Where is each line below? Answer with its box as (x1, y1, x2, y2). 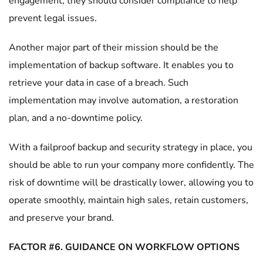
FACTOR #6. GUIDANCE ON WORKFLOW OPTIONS (9, 241, 240, 254)
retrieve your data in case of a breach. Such (9, 76, 188, 89)
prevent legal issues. (9, 12, 99, 25)
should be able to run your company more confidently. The (9, 159, 254, 171)
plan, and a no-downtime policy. (9, 112, 145, 124)
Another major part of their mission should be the (9, 41, 218, 54)
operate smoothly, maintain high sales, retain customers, (9, 194, 248, 207)
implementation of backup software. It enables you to (9, 59, 234, 72)
